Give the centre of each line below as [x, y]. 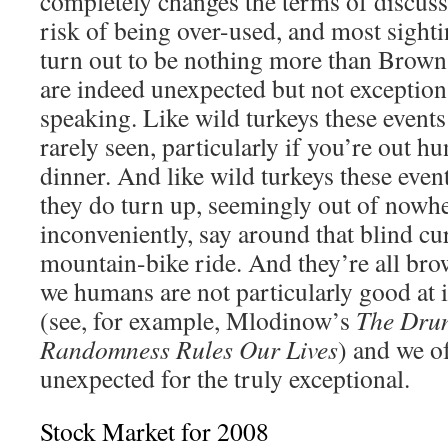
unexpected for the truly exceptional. [225, 378]
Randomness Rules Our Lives [189, 349]
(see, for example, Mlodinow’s [198, 320]
